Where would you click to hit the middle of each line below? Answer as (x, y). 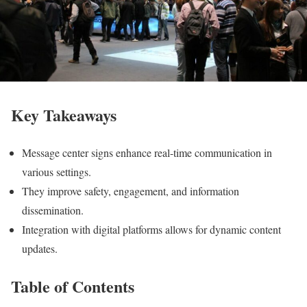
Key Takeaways (64, 114)
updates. (40, 248)
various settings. (57, 171)
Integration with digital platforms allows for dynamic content (151, 229)
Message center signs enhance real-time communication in (147, 152)
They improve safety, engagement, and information (131, 191)
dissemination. (53, 210)
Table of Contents (73, 286)
